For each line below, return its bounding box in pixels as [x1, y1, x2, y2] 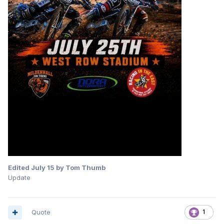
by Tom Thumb [54, 163, 105, 172]
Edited [8, 163, 31, 172]
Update [8, 173, 30, 182]
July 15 [31, 163, 54, 172]
